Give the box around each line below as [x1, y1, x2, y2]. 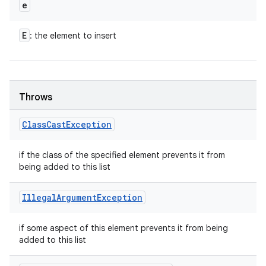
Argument [56, 192, 97, 203]
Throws [19, 91, 52, 103]
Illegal [22, 192, 56, 203]
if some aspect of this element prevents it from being [19, 223, 228, 233]
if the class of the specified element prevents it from [19, 150, 225, 160]
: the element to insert [30, 30, 116, 41]
